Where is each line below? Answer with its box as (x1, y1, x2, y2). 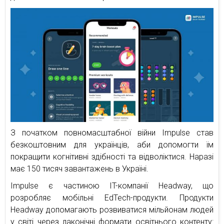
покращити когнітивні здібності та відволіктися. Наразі (10, 152, 213, 162)
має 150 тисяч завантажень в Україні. (10, 164, 148, 174)
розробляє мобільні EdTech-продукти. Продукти (10, 193, 213, 203)
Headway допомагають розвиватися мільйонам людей (10, 205, 213, 215)
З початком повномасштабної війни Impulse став (10, 128, 213, 138)
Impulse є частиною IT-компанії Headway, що (10, 181, 213, 191)
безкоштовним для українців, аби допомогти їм (10, 140, 213, 150)
